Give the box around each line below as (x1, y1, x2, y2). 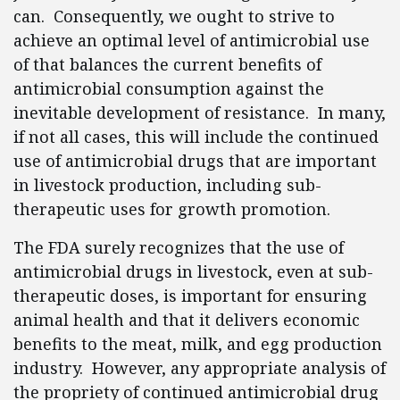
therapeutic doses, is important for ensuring (13, 285, 367, 306)
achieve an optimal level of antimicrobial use (13, 29, 370, 51)
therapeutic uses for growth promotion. (13, 198, 330, 220)
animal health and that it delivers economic (13, 309, 360, 330)
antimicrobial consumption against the (13, 78, 324, 99)
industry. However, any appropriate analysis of (13, 357, 386, 379)
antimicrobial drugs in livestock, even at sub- (13, 261, 373, 282)
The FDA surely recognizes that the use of (13, 237, 344, 258)
